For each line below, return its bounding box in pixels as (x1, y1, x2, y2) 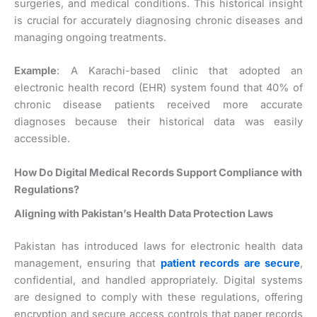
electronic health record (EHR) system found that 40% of (14, 81, 303, 95)
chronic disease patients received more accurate (14, 98, 303, 112)
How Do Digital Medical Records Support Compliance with (14, 166, 302, 179)
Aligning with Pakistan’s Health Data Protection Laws (14, 207, 273, 220)
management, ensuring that (14, 256, 161, 270)
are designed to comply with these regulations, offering (14, 290, 303, 304)
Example (14, 64, 57, 78)
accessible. (14, 132, 70, 146)
